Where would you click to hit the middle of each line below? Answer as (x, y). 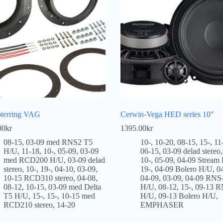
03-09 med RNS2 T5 (59, 142)
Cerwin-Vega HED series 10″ (167, 114)
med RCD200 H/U (33, 160)
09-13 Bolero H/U (187, 196)
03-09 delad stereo (191, 151)
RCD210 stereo (28, 205)
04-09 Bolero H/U (183, 169)
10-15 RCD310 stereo (38, 178)
